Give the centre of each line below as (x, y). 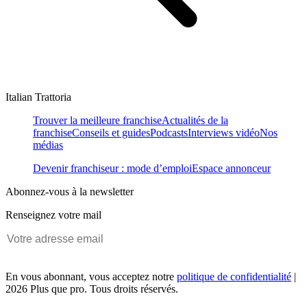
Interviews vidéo (224, 132)
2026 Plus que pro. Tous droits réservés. (92, 288)
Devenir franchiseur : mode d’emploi (112, 168)
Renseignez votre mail (53, 214)
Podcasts (169, 132)
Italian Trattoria (38, 97)
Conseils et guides (111, 132)
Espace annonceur (231, 168)
